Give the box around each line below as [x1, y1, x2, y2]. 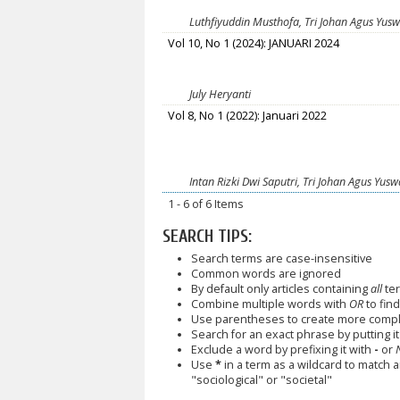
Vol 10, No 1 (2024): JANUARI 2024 [168, 36, 340, 52]
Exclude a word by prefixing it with [190, 342, 374, 357]
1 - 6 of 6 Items [168, 196, 245, 212]
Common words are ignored [190, 266, 341, 281]
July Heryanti [189, 87, 251, 103]
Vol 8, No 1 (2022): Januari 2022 [168, 108, 328, 124]
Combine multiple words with [190, 296, 349, 312]
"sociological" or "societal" [190, 372, 332, 387]
